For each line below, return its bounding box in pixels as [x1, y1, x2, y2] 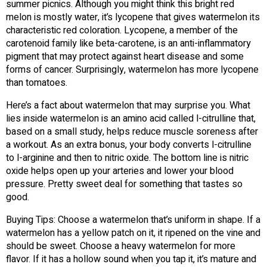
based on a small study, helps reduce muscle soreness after [6, 125, 258, 139]
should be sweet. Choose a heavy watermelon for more [6, 239, 235, 254]
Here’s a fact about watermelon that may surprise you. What [6, 98, 250, 113]
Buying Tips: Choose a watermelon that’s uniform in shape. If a [6, 213, 260, 228]
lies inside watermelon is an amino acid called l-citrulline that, [6, 111, 256, 126]
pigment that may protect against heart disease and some [6, 49, 244, 64]
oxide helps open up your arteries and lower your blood [6, 164, 234, 179]
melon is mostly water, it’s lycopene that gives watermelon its [6, 10, 260, 25]
